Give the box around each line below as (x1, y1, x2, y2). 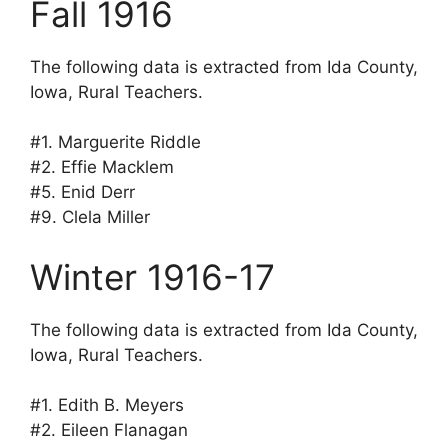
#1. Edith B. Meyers (30, 395, 184, 416)
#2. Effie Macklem (30, 157, 174, 178)
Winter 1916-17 (30, 255, 275, 298)
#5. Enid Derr (30, 182, 135, 203)
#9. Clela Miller (30, 207, 150, 228)
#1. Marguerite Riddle (30, 132, 201, 153)
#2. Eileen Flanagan (30, 420, 188, 441)
